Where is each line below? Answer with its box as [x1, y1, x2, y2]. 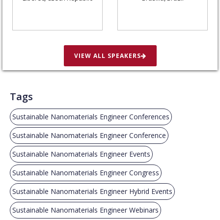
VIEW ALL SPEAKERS [74, 51, 141, 60]
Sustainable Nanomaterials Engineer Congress [12, 167, 159, 177]
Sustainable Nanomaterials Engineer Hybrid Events [12, 186, 172, 196]
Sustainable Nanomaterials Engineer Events [12, 149, 150, 159]
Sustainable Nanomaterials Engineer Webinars [12, 205, 159, 215]
